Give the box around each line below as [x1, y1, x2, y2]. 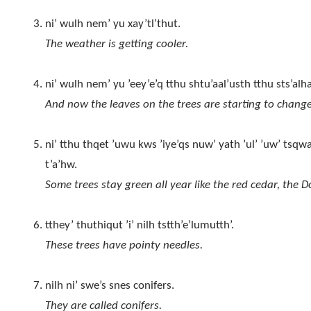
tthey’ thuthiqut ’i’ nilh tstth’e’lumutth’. [44, 219, 234, 232]
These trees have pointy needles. [44, 239, 203, 252]
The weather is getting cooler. [44, 38, 188, 51]
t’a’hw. [44, 159, 77, 171]
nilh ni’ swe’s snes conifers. [44, 280, 174, 292]
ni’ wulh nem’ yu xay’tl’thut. [44, 18, 180, 31]
